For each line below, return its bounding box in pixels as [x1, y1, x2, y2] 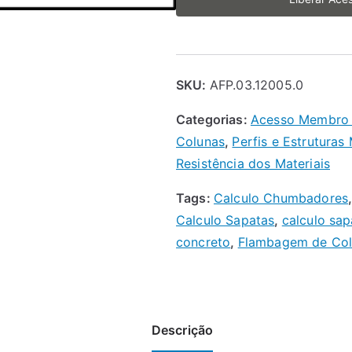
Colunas [176, 134, 225, 149]
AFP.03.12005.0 [209, 77, 304, 93]
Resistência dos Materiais [176, 156, 330, 171]
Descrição [151, 322, 214, 338]
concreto [176, 234, 231, 250]
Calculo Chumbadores [213, 190, 349, 206]
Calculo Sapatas [176, 212, 275, 228]
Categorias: [176, 112, 251, 127]
